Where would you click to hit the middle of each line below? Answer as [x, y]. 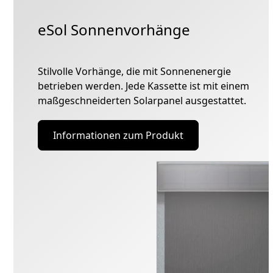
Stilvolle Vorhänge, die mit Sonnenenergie [135, 72]
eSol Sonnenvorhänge [114, 30]
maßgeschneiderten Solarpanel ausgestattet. [142, 101]
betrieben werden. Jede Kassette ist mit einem [144, 86]
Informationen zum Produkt [119, 136]
